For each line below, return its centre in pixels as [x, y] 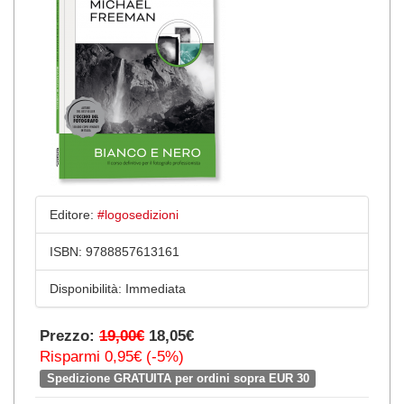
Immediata [154, 288]
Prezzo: [69, 335]
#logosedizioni [138, 214]
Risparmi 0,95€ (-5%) [112, 356]
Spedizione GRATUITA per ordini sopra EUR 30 [178, 378]
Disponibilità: [86, 288]
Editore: [72, 214]
